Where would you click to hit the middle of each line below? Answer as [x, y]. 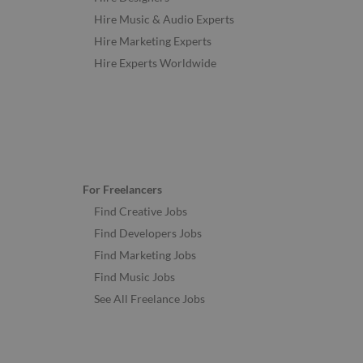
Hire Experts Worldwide [155, 63]
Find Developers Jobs [148, 233]
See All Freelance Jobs [149, 298]
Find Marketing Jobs [145, 254]
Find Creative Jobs [141, 211]
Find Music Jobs [135, 276]
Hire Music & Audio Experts [164, 19]
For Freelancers [122, 189]
